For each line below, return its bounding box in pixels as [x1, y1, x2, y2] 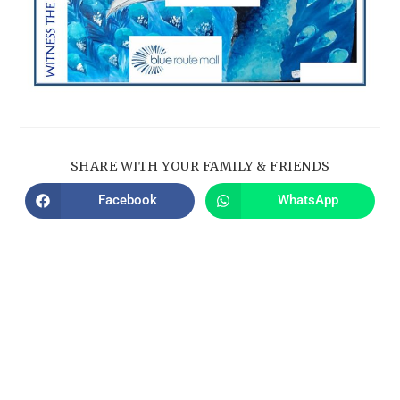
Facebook [98, 192, 158, 209]
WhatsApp [277, 192, 338, 209]
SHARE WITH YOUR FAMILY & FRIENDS [70, 157, 330, 174]
